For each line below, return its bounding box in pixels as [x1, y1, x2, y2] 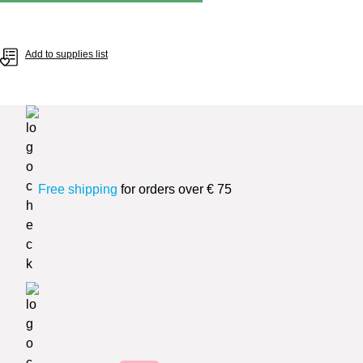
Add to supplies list [25, 49, 108, 60]
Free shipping [38, 182, 117, 196]
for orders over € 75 [117, 182, 232, 196]
